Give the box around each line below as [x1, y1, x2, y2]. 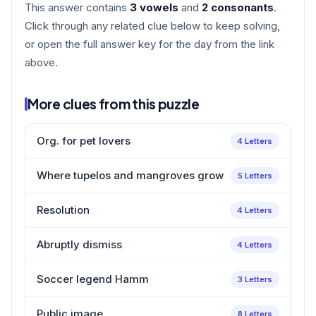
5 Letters [238, 170, 272, 181]
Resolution [37, 202, 90, 217]
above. [25, 55, 58, 69]
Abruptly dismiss [37, 237, 122, 251]
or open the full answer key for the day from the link [25, 37, 274, 51]
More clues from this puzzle [28, 95, 200, 112]
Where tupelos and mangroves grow [37, 168, 224, 182]
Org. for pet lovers [37, 133, 130, 147]
